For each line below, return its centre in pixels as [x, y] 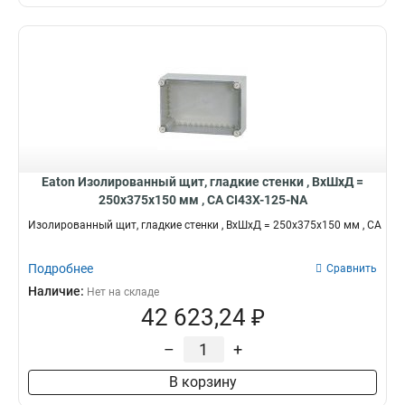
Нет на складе [123, 292]
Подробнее [61, 268]
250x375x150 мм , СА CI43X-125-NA [202, 200]
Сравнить [352, 268]
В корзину [202, 382]
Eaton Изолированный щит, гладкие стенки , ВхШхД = [202, 182]
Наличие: [57, 291]
